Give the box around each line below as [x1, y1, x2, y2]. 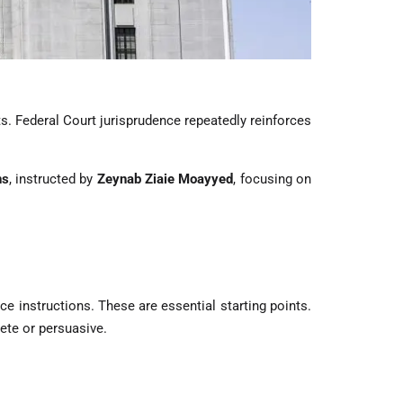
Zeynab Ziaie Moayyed [96, 171, 234, 187]
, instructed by [8, 171, 97, 187]
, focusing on [233, 171, 312, 187]
